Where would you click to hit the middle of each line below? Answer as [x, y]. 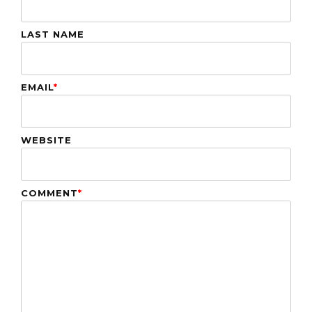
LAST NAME [53, 34]
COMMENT [49, 193]
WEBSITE [46, 140]
